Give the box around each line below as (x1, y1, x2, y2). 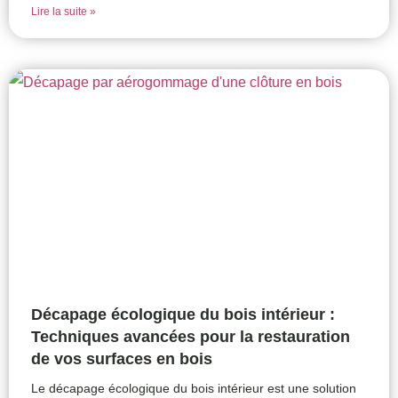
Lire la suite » (31, 5, 96, 19)
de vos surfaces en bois (31, 350, 212, 369)
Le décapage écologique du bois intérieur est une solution (31, 381, 356, 396)
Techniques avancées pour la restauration (31, 328, 350, 346)
